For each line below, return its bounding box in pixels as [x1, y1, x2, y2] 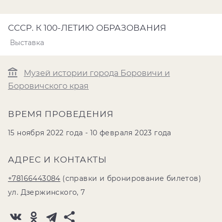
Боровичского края [8, 81, 89, 91]
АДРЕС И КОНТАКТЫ [8, 155, 107, 165]
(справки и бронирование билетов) [60, 174, 202, 183]
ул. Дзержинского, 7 [8, 188, 85, 197]
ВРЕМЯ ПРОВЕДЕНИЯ [8, 109, 113, 119]
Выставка [10, 38, 44, 47]
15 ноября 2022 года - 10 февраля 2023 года [8, 128, 171, 137]
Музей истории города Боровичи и [24, 68, 170, 78]
